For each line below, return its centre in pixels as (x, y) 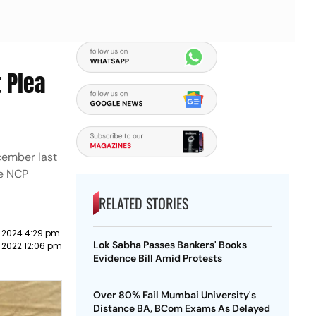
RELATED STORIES (143, 203)
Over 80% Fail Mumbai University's (174, 295)
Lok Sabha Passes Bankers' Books (170, 245)
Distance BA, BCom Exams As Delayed (181, 308)
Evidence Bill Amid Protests (157, 258)
